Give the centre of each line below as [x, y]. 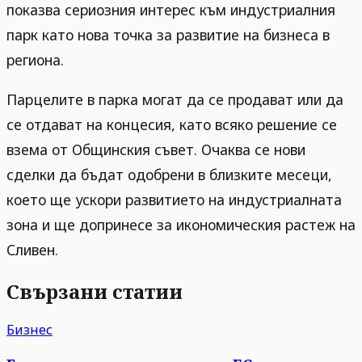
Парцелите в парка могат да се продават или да [175, 99]
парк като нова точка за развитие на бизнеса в [168, 35]
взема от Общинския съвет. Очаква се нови [156, 149]
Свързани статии [95, 291]
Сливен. [32, 249]
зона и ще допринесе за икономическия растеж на [181, 224]
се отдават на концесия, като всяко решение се [172, 124]
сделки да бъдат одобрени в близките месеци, [169, 174]
